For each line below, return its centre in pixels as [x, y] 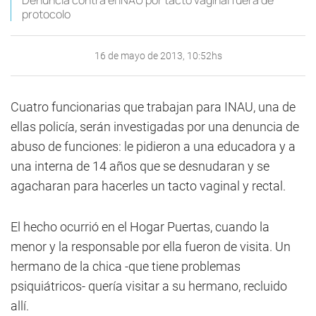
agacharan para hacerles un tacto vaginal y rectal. [148, 186]
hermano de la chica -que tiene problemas [126, 266]
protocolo [46, 14]
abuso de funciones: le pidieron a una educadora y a [153, 146]
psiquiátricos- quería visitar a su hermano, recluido [149, 286]
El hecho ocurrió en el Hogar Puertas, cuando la [140, 227]
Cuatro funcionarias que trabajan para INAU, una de [153, 107]
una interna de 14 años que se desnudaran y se [140, 166]
